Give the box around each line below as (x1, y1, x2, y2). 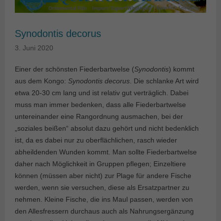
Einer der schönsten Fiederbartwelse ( (15, 65, 134, 73)
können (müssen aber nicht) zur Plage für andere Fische (15, 171, 191, 180)
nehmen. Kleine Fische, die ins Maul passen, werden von (15, 195, 193, 203)
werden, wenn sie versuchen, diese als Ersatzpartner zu (15, 183, 189, 191)
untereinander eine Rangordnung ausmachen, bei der (15, 112, 183, 120)
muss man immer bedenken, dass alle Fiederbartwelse (15, 100, 186, 109)
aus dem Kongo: (15, 76, 68, 85)
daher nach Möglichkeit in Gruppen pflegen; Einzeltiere (15, 159, 186, 168)
